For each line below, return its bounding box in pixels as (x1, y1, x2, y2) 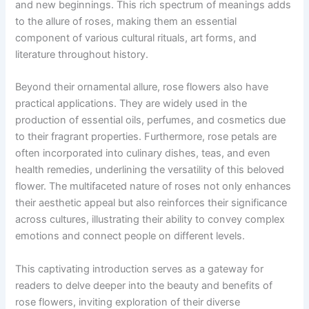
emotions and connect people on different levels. (15, 230, 246, 243)
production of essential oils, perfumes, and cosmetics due (15, 114, 286, 127)
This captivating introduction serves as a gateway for (15, 262, 264, 275)
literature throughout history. (15, 48, 149, 61)
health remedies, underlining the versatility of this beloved (15, 163, 285, 177)
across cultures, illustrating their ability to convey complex (15, 213, 286, 226)
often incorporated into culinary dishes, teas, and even (15, 147, 271, 160)
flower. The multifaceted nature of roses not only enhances (15, 180, 292, 193)
